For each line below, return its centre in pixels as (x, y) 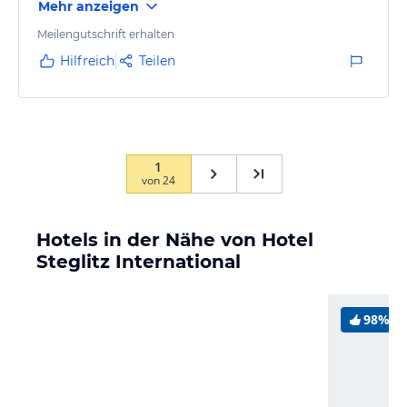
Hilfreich (87, 61)
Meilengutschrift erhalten (106, 34)
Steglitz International (139, 262)
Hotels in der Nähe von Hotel (175, 240)
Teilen (157, 61)
